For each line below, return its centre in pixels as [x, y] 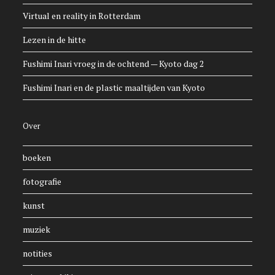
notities [38, 254]
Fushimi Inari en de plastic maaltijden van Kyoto [114, 88]
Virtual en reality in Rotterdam [82, 16]
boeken [37, 158]
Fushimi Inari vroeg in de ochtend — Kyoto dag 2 [114, 64]
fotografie [42, 182]
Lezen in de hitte [55, 40]
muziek [37, 230]
